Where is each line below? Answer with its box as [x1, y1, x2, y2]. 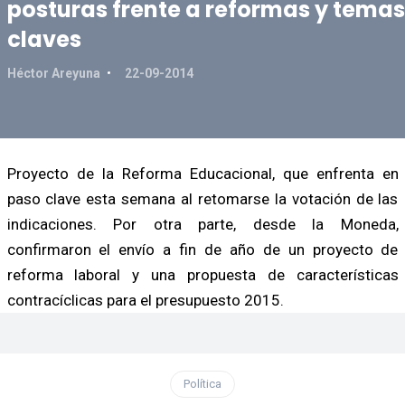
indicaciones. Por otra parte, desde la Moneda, [6, 214, 399, 233]
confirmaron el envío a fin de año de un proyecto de [6, 240, 399, 259]
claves [6, 24, 81, 54]
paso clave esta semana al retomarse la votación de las [6, 189, 399, 208]
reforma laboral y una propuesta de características [6, 265, 399, 284]
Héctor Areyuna [6, 65, 103, 80]
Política [184, 376, 221, 391]
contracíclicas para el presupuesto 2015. [6, 290, 284, 309]
